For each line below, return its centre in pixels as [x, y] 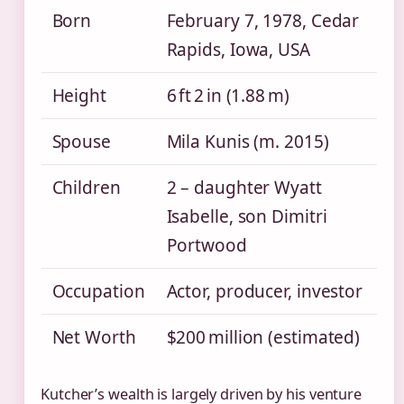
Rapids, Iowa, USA [238, 50]
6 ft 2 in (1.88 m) [228, 96]
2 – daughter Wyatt [244, 188]
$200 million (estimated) [263, 338]
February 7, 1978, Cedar [263, 21]
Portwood [207, 246]
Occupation [98, 292]
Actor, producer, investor [265, 292]
